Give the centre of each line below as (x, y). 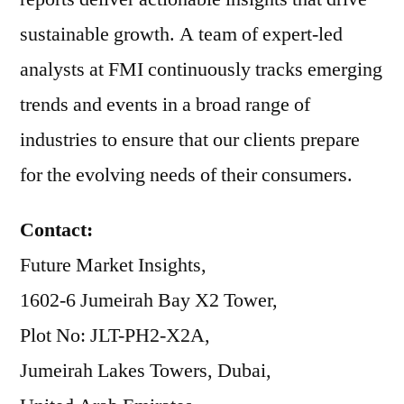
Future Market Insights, (113, 265)
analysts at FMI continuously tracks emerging (201, 69)
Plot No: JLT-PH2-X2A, (115, 335)
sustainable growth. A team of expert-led (181, 34)
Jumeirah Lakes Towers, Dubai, (146, 371)
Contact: (56, 230)
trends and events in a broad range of (165, 105)
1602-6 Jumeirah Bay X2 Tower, (149, 300)
